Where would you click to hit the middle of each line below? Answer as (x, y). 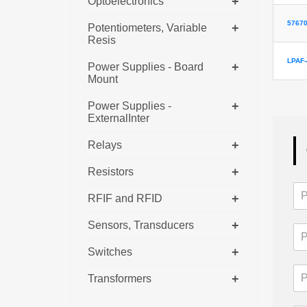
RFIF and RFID (125, 198)
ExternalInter (119, 118)
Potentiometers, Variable (147, 27)
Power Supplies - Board (146, 66)
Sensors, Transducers (141, 225)
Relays (105, 145)
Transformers (120, 278)
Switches (110, 251)
